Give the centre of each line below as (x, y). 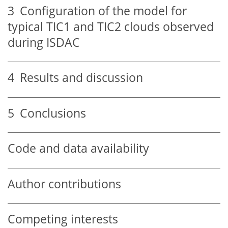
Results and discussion (79, 78)
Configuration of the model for (101, 11)
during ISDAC (44, 42)
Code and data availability (78, 149)
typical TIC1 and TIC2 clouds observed (111, 26)
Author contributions (64, 184)
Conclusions (50, 113)
